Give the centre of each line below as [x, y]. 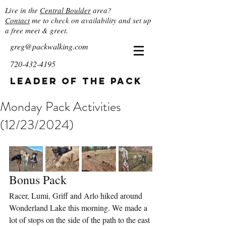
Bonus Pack [38, 180]
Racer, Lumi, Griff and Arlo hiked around [77, 196]
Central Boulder [65, 10]
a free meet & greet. [37, 30]
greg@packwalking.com [49, 46]
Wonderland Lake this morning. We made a [79, 208]
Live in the [22, 10]
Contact [17, 20]
